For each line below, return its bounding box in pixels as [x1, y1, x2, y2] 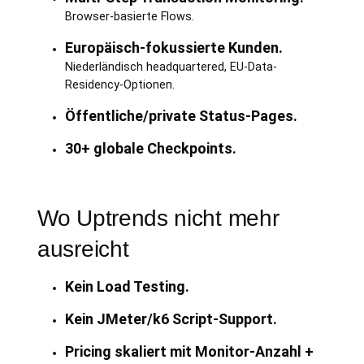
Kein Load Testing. [64, 278, 189, 295]
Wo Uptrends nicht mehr [37, 206, 279, 231]
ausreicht [37, 236, 129, 262]
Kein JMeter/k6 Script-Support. [64, 310, 277, 327]
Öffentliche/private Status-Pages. [64, 107, 297, 124]
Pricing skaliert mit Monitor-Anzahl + [64, 343, 314, 360]
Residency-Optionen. [64, 78, 175, 92]
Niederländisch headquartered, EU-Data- [64, 60, 277, 74]
